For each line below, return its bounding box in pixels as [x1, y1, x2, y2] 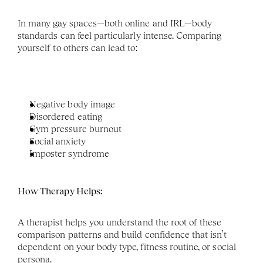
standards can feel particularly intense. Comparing [18, 30, 222, 41]
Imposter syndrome [29, 148, 109, 159]
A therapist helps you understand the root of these [18, 217, 222, 228]
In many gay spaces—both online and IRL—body [18, 18, 213, 29]
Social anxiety [29, 136, 86, 147]
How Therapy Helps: [18, 186, 102, 197]
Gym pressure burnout [29, 123, 122, 134]
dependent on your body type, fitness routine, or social [18, 241, 236, 252]
